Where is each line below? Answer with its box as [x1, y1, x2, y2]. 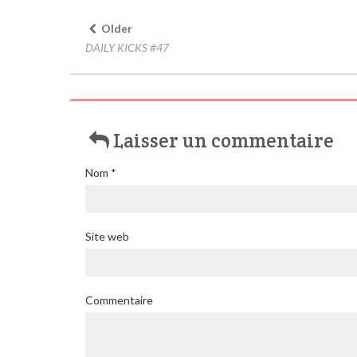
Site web [85, 229, 129, 243]
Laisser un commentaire [113, 127, 335, 153]
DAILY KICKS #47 [85, 40, 169, 54]
